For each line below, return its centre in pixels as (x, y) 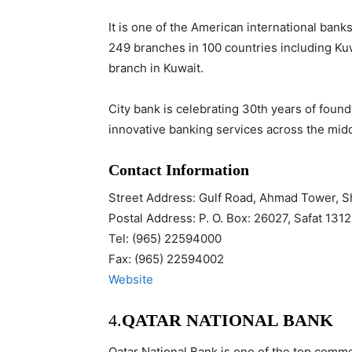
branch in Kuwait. (156, 68)
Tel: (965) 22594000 (165, 238)
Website (131, 279)
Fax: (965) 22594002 (166, 259)
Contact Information (179, 170)
